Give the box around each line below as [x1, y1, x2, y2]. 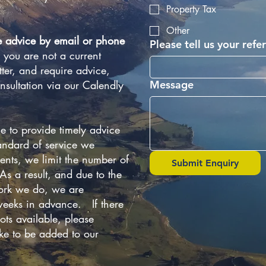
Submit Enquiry [172, 157, 239, 169]
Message [150, 78, 194, 92]
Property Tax [166, 3, 216, 16]
